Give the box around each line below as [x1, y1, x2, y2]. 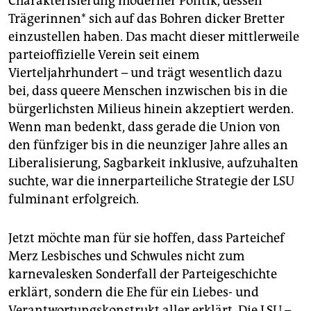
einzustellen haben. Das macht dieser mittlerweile [8, 29, 299, 45]
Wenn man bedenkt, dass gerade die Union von [8, 119, 280, 135]
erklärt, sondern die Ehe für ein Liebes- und [8, 285, 259, 301]
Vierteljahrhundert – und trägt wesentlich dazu [8, 65, 282, 81]
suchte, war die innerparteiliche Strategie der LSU [8, 174, 294, 190]
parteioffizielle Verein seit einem [8, 47, 199, 63]
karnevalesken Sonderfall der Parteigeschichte [8, 267, 277, 283]
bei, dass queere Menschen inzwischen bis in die [8, 83, 287, 99]
